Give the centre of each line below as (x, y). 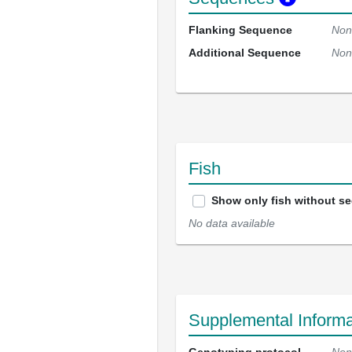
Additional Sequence (245, 53)
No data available (232, 223)
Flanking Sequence (240, 30)
